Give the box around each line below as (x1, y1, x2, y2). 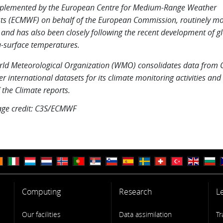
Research (119, 186, 152, 198)
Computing (22, 186, 61, 198)
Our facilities (22, 210, 61, 220)
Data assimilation (119, 210, 172, 220)
